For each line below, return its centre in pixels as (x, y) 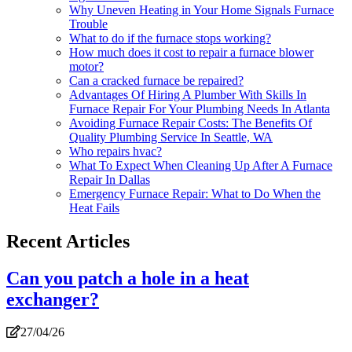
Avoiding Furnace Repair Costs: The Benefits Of (191, 123)
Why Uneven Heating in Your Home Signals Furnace (202, 9)
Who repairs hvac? (115, 151)
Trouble (88, 24)
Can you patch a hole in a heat (128, 278)
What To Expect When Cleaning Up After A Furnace (201, 165)
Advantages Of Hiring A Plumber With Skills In (188, 94)
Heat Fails (94, 207)
